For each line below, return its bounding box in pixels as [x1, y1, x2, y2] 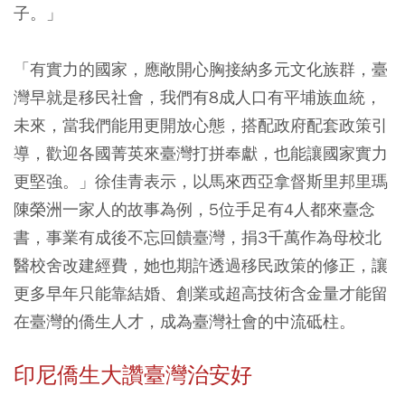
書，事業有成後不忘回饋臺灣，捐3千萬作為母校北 [14, 226, 381, 248]
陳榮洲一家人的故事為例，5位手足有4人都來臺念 [14, 198, 375, 220]
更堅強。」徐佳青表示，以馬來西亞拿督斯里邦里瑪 [14, 170, 388, 192]
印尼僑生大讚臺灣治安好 [14, 361, 252, 389]
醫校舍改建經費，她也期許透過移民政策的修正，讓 [14, 254, 388, 276]
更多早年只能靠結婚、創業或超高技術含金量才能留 [14, 282, 388, 304]
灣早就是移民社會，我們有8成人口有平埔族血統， [14, 86, 381, 108]
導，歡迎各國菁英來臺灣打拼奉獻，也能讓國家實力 [14, 142, 388, 164]
